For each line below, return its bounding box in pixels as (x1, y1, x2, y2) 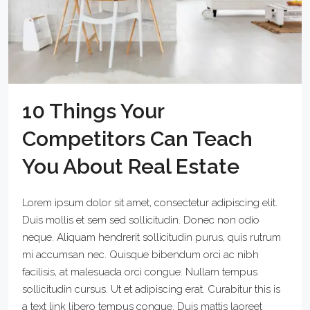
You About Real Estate (22, 154, 239, 179)
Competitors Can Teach (22, 126, 253, 151)
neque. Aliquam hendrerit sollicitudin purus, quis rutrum (22, 230, 281, 244)
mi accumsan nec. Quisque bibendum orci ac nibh (22, 248, 259, 261)
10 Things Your (22, 98, 164, 123)
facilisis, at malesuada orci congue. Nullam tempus (22, 265, 257, 278)
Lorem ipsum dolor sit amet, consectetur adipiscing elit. (22, 196, 277, 209)
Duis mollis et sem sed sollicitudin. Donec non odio (22, 213, 259, 226)
